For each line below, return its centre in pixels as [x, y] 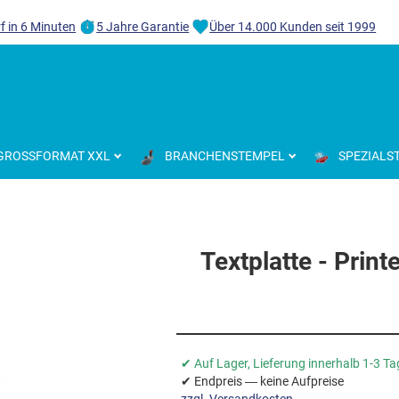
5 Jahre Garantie [143, 27]
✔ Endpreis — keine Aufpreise [262, 381]
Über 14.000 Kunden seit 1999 [293, 27]
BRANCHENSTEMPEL [224, 156]
